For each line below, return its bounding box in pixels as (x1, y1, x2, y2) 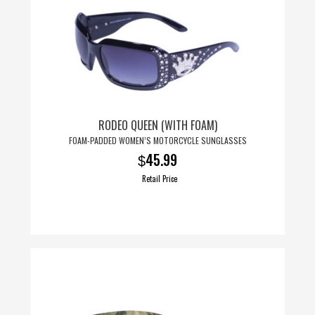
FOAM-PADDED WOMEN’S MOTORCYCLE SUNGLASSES (68, 134, 247, 146)
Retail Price (141, 173, 177, 185)
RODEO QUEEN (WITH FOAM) (98, 116, 217, 134)
